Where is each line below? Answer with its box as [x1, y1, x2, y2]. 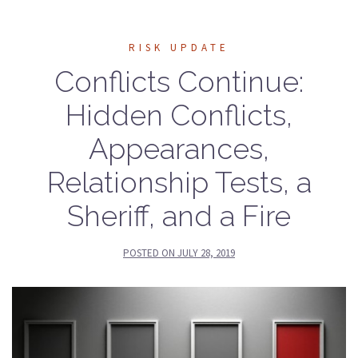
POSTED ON [123, 245, 177, 260]
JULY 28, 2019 [177, 245, 235, 260]
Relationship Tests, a [46, 165, 312, 199]
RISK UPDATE [129, 40, 229, 54]
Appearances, [89, 131, 269, 165]
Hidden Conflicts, [66, 97, 292, 132]
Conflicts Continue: [54, 64, 304, 98]
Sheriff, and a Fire [67, 198, 291, 233]
